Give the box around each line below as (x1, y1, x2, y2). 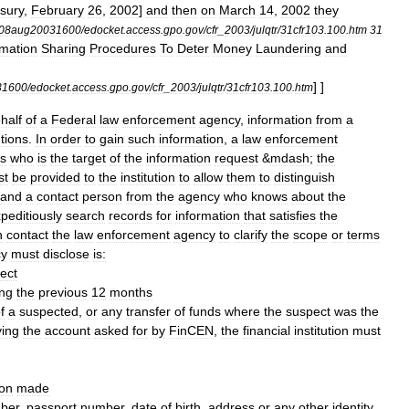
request (215, 151, 258, 165)
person (82, 189, 122, 204)
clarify (234, 227, 267, 242)
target (72, 151, 106, 165)
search (66, 208, 105, 223)
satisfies (269, 208, 316, 223)
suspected (19, 304, 79, 319)
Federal (51, 112, 96, 127)
